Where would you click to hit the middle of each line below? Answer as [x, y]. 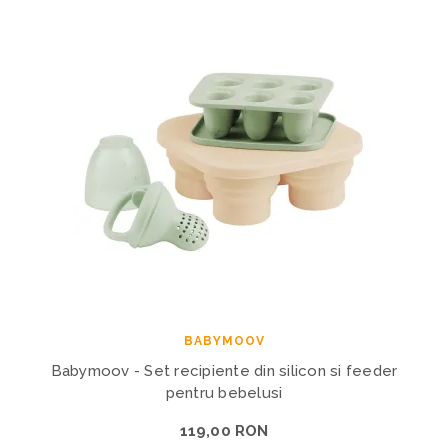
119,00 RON [224, 430]
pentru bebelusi [224, 392]
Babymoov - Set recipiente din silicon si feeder [224, 370]
